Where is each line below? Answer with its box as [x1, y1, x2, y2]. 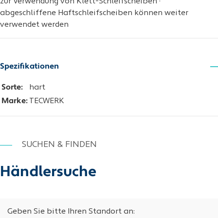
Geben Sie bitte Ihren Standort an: [7, 208, 135, 216]
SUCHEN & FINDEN [22, 140, 97, 149]
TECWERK [29, 97, 64, 105]
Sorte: [1, 84, 22, 91]
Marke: [1, 97, 27, 105]
